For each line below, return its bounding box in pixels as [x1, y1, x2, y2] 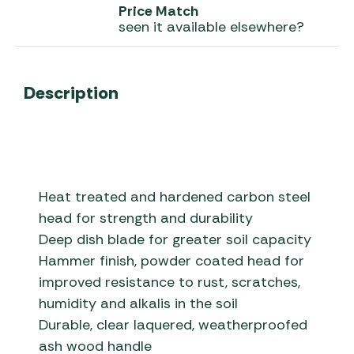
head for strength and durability [39, 209, 254, 228]
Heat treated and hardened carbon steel [39, 187, 311, 207]
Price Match [119, 2, 198, 21]
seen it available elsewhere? [119, 17, 304, 36]
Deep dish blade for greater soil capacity [39, 230, 312, 250]
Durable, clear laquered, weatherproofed [39, 315, 308, 335]
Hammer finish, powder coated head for [39, 251, 305, 271]
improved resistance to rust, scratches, [39, 273, 301, 292]
